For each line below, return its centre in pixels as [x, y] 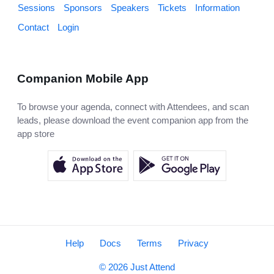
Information [217, 8]
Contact [33, 28]
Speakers [130, 8]
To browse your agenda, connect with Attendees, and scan [133, 107]
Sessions [36, 8]
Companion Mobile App [83, 79]
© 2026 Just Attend [137, 267]
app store [36, 134]
